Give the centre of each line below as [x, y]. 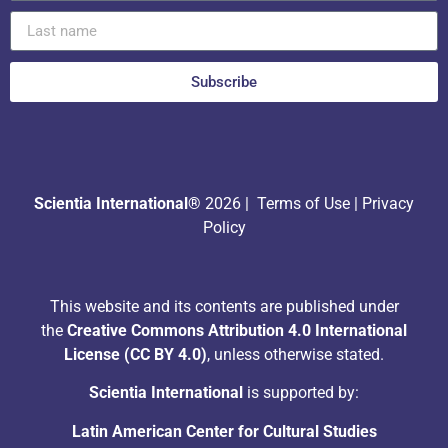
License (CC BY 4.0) [135, 354]
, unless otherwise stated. [295, 354]
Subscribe [224, 81]
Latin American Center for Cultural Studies [224, 431]
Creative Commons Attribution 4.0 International [237, 330]
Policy [224, 228]
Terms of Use [301, 204]
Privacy [388, 204]
